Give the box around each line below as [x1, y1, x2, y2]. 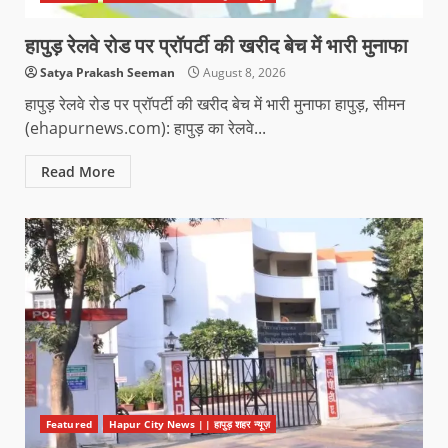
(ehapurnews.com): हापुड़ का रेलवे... [25, 116, 266, 139]
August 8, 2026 [200, 63, 286, 81]
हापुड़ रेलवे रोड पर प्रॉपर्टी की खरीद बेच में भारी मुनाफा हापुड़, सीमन [25, 92, 405, 115]
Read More [41, 161, 115, 181]
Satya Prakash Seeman [40, 63, 175, 81]
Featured [46, 416, 92, 431]
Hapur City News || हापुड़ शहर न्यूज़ [108, 416, 270, 431]
